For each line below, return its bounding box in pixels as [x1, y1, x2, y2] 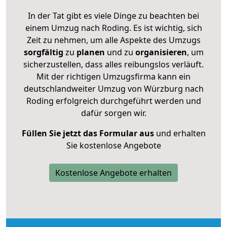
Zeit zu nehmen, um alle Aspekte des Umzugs [26, 34, 201, 46]
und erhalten [154, 127, 206, 139]
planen [76, 46, 105, 58]
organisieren [133, 46, 187, 58]
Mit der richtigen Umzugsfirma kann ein [36, 70, 191, 82]
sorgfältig [23, 46, 63, 58]
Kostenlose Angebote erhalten [55, 167, 172, 178]
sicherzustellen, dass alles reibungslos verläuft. [23, 58, 204, 70]
